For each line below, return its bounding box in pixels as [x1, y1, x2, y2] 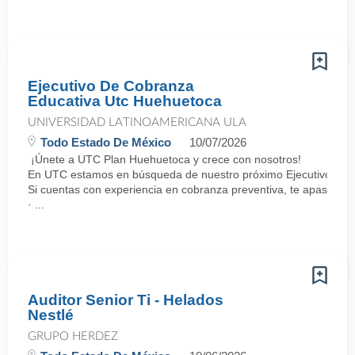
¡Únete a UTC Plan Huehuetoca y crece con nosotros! [28, 153, 301, 166]
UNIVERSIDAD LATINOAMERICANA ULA [28, 116, 246, 128]
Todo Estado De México [40, 136, 171, 149]
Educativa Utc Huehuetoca [28, 93, 222, 109]
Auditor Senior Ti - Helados [28, 292, 223, 308]
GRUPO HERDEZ [28, 330, 118, 342]
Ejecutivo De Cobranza [28, 78, 194, 94]
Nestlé [28, 307, 74, 323]
